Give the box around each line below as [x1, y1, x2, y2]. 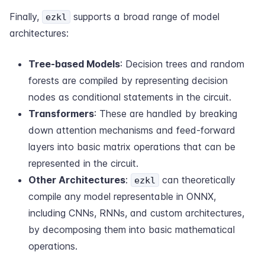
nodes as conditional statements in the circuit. [28, 91, 231, 103]
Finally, [9, 11, 42, 22]
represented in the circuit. [28, 157, 138, 169]
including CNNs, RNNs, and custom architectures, [28, 207, 244, 219]
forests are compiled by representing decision [28, 75, 228, 86]
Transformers [28, 108, 94, 119]
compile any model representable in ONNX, [28, 190, 216, 202]
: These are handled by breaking [94, 108, 237, 119]
